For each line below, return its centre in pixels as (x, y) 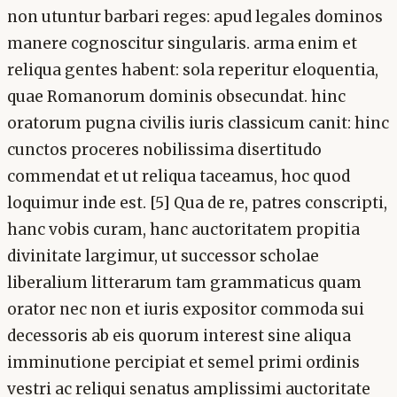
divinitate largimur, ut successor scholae (163, 256)
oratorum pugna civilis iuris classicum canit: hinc (198, 123)
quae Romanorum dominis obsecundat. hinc (176, 96)
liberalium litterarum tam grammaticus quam (184, 282)
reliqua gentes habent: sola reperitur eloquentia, (193, 70)
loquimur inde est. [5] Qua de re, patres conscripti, (197, 202)
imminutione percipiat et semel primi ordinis (183, 362)
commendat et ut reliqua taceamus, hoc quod (179, 176)
